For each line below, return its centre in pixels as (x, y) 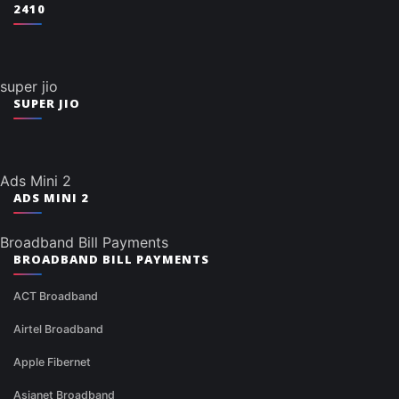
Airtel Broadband (58, 330)
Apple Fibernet (52, 362)
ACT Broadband (56, 297)
